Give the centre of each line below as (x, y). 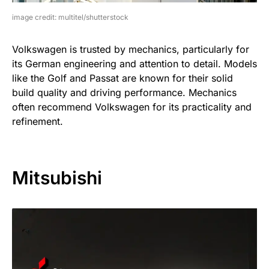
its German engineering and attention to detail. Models (134, 63)
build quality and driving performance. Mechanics (124, 92)
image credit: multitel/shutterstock (70, 17)
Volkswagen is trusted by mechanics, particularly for (131, 49)
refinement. (38, 121)
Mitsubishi (57, 177)
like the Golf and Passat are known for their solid (122, 78)
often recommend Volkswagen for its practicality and (132, 107)
